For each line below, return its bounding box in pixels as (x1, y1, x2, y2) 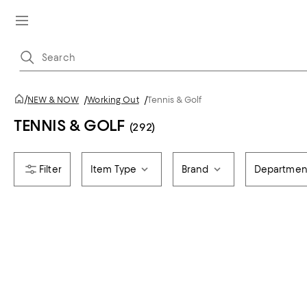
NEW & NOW (27, 95, 79, 105)
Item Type (90, 164, 136, 175)
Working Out (87, 95, 139, 105)
